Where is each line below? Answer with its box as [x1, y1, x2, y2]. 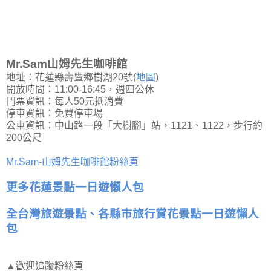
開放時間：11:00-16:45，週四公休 [6, 83, 154, 94]
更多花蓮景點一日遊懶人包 [6, 180, 144, 194]
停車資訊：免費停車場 [6, 108, 103, 119]
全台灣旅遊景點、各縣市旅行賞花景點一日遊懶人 [6, 207, 259, 220]
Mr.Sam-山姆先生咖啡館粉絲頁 [6, 156, 139, 167]
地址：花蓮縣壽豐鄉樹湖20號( [6, 71, 136, 82]
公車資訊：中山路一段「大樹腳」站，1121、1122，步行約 [6, 120, 263, 131]
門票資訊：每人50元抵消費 [6, 96, 123, 106]
